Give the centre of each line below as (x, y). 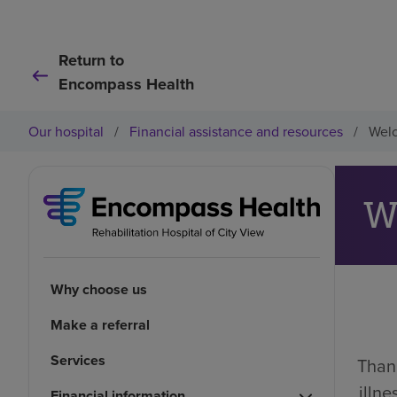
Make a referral (100, 325)
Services (78, 361)
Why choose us (99, 290)
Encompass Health (126, 84)
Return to (91, 60)
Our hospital (66, 131)
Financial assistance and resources (236, 131)
